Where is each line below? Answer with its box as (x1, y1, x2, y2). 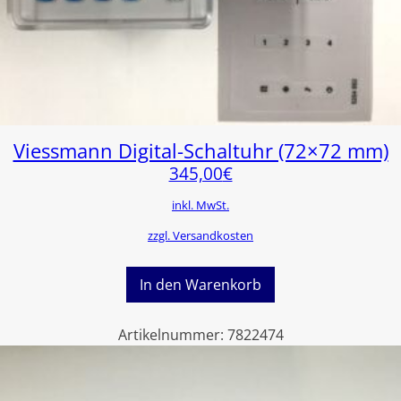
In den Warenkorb (140, 274, 261, 294)
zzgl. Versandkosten (148, 227, 253, 244)
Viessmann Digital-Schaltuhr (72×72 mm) (13, 137, 388, 166)
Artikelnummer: (117, 324, 227, 345)
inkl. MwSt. (172, 197, 229, 214)
